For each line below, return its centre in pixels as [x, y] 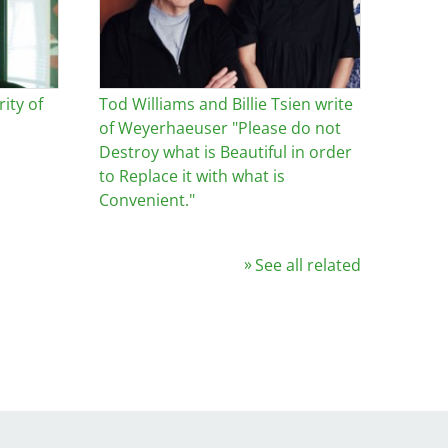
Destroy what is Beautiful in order [225, 152]
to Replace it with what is [191, 176]
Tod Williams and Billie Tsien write [225, 104]
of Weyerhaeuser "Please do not [219, 128]
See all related [308, 265]
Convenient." [146, 200]
